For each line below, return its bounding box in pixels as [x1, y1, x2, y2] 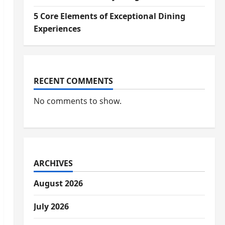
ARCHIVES [33, 158, 73, 169]
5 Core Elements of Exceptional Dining [33, 11, 185, 22]
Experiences [33, 23, 81, 34]
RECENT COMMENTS [33, 75, 113, 86]
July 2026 [33, 201, 69, 212]
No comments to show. [33, 95, 122, 106]
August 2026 [33, 178, 83, 189]
